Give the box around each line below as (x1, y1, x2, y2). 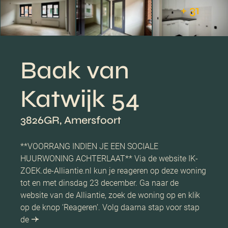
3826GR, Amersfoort (20, 113, 121, 127)
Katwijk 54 (20, 84, 140, 113)
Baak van (20, 55, 129, 85)
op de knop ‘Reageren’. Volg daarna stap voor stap (20, 202, 199, 212)
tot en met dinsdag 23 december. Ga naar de (20, 178, 179, 188)
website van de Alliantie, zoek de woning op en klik (20, 190, 201, 200)
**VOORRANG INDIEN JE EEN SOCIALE (20, 141, 158, 151)
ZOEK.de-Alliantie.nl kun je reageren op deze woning (20, 165, 207, 176)
